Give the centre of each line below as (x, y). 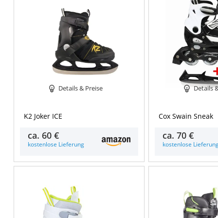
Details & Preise (81, 88)
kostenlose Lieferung (56, 144)
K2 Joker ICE (43, 116)
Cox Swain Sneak (186, 116)
